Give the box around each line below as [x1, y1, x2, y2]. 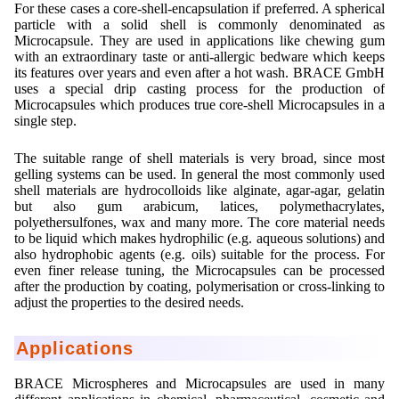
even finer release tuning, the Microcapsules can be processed [14, 263, 385, 279]
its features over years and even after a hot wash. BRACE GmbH [14, 65, 385, 81]
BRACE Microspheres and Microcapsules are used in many [14, 376, 385, 391]
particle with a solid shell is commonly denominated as [14, 17, 385, 33]
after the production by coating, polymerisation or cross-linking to [14, 279, 385, 295]
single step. [14, 113, 77, 129]
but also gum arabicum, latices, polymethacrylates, [14, 199, 385, 215]
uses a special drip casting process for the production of [14, 81, 385, 97]
